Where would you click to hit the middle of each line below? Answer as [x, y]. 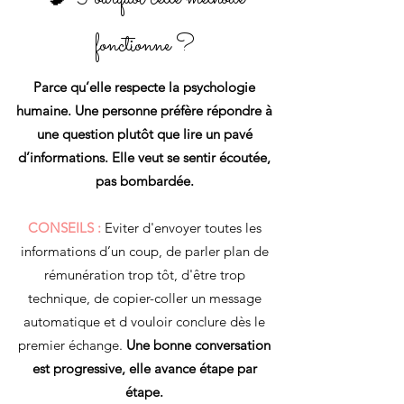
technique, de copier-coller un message [144, 298]
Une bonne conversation [198, 345]
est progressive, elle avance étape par [144, 368]
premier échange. [72, 345]
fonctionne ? [144, 46]
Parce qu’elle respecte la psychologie [144, 87]
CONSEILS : [64, 228]
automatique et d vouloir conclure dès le [144, 321]
